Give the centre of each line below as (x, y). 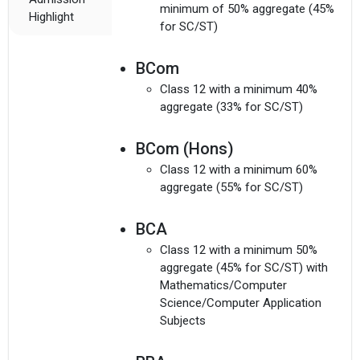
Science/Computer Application (240, 303)
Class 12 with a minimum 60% (238, 170)
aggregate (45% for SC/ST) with (243, 268)
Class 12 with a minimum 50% (238, 250)
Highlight (51, 17)
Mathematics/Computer (223, 286)
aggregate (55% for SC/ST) (231, 188)
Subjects (182, 321)
